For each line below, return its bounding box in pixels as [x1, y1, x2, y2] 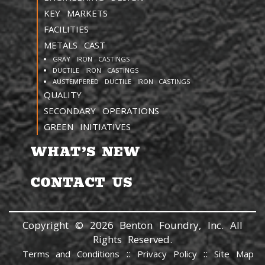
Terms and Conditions [22, 248, 120, 260]
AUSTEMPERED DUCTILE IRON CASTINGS [53, 77, 190, 86]
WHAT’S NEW [30, 142, 140, 162]
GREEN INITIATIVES [44, 121, 131, 133]
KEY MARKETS [44, 7, 108, 20]
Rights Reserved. [92, 232, 173, 247]
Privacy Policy [137, 248, 203, 260]
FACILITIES [44, 23, 89, 35]
